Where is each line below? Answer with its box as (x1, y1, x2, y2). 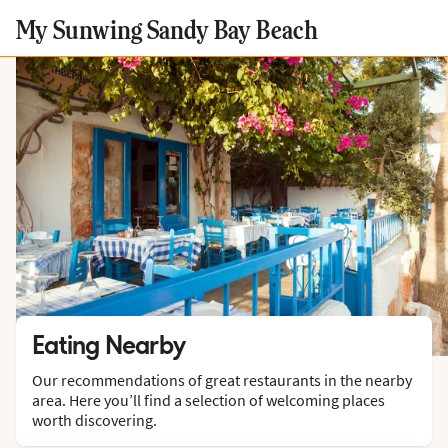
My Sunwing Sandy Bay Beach (16, 11, 318, 45)
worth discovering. (32, 409, 157, 430)
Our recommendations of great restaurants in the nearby (32, 369, 412, 390)
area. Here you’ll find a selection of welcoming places (32, 389, 385, 410)
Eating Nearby (32, 329, 186, 360)
